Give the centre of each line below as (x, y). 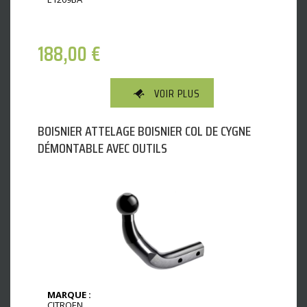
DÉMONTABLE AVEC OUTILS (102, 148)
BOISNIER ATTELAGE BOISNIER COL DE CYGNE (144, 131)
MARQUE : (69, 294)
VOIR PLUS (177, 93)
